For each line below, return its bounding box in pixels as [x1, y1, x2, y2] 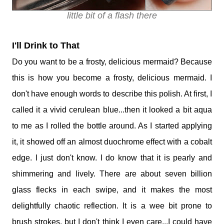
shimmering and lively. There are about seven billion [12, 169, 212, 178]
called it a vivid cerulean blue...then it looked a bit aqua [12, 105, 212, 114]
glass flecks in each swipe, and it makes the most [12, 185, 212, 194]
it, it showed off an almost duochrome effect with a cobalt [12, 137, 212, 146]
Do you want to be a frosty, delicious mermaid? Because [12, 57, 212, 66]
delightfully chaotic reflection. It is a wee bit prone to [12, 201, 212, 210]
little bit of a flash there [67, 10, 157, 21]
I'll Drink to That [12, 40, 79, 51]
